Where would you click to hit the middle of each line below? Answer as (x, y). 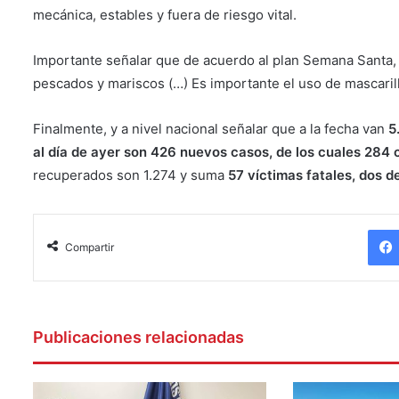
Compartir (90, 247)
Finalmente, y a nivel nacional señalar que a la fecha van (211, 128)
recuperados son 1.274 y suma (130, 175)
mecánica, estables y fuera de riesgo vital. (165, 14)
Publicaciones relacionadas (138, 337)
